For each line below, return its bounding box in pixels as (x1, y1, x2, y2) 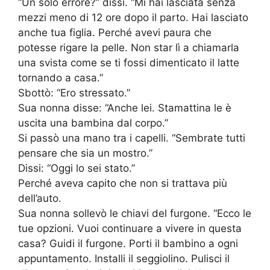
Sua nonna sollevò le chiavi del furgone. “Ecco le (18, 207, 251, 220)
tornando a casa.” (18, 72, 103, 84)
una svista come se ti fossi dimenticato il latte (18, 57, 239, 69)
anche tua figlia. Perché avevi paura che (18, 27, 212, 39)
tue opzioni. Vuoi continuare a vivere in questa (18, 222, 242, 235)
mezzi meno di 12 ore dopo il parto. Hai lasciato (18, 11, 248, 24)
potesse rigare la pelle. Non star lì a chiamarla (18, 42, 239, 54)
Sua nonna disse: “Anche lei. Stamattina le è (18, 102, 231, 115)
